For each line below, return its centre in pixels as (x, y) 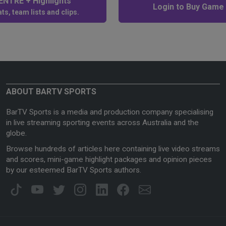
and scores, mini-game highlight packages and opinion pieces (109, 160)
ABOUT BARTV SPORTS (51, 92)
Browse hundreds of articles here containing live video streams (113, 149)
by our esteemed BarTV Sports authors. (74, 170)
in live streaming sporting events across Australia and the (102, 123)
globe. (16, 133)
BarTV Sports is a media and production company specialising (110, 112)
